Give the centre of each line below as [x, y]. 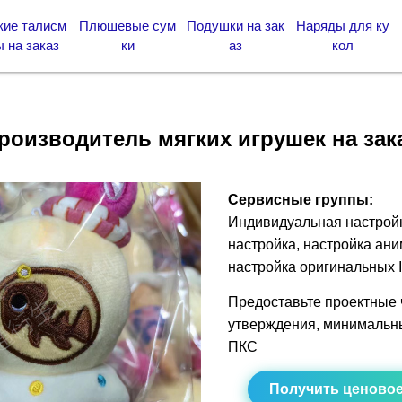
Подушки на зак [235, 26]
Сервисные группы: [300, 200]
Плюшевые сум [127, 26]
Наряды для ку [343, 26]
